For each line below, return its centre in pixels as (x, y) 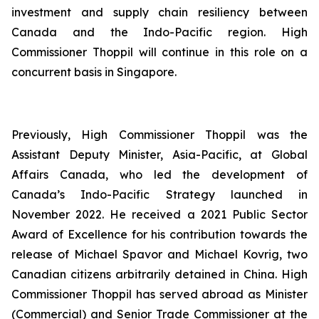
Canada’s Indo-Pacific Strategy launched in (159, 194)
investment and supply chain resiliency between (159, 12)
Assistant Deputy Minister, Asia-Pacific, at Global (159, 155)
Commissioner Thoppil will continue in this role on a (159, 52)
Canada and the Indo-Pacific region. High (159, 32)
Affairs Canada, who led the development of (159, 174)
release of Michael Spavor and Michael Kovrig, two (159, 254)
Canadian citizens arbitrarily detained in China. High (159, 274)
